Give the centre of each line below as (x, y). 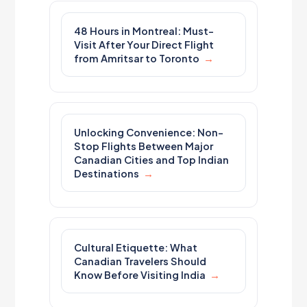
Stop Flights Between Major (144, 146)
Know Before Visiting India (140, 275)
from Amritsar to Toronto (137, 58)
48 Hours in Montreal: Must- (144, 31)
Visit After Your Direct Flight (144, 45)
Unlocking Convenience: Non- (149, 132)
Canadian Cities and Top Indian (152, 160)
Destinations (107, 173)
